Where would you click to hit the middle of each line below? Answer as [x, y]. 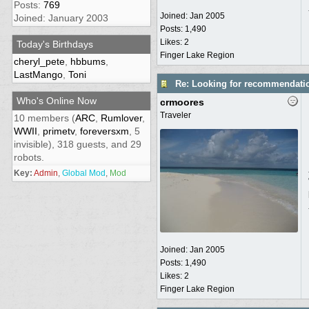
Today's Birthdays [54, 44]
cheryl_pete [39, 61]
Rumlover [121, 118]
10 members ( [44, 118]
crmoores [182, 102]
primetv [58, 131]
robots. [29, 157]
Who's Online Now [56, 101]
